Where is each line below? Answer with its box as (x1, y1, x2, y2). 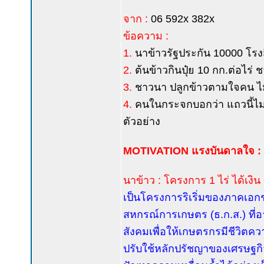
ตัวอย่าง (123, 115, 160, 127)
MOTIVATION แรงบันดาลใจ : (123, 145, 261, 157)
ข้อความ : (123, 30, 169, 42)
